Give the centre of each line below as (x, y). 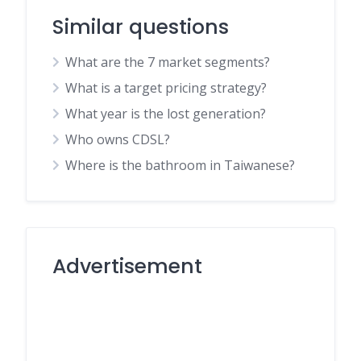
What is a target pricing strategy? (166, 88)
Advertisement (127, 266)
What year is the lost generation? (166, 114)
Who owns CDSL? (118, 139)
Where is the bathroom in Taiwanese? (180, 165)
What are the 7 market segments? (168, 62)
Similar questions (141, 27)
